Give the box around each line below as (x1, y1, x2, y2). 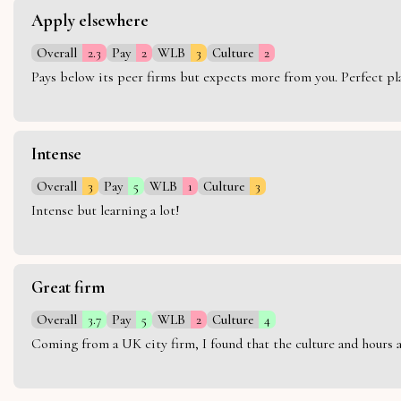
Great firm (31, 277, 105, 297)
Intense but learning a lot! (31, 200, 180, 219)
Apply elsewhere (31, 10, 149, 30)
